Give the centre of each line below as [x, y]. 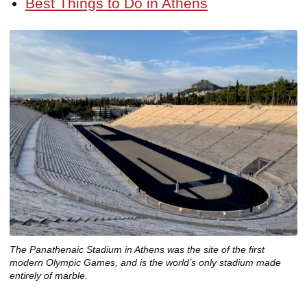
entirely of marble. [49, 276]
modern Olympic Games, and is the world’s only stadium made [145, 263]
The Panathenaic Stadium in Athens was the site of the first [137, 250]
